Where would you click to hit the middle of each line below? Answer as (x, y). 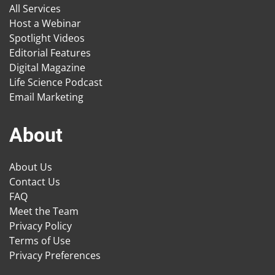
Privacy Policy (41, 226)
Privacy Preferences (55, 255)
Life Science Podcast (56, 82)
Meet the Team (44, 211)
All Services (35, 9)
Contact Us (35, 182)
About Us (31, 167)
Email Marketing (46, 97)
